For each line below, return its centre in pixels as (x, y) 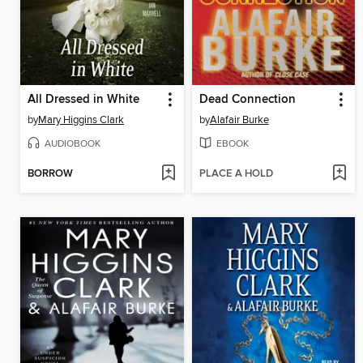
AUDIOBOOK (73, 143)
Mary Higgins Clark (81, 120)
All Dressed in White (83, 100)
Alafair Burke (239, 120)
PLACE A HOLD (236, 173)
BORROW (50, 173)
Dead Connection (247, 100)
